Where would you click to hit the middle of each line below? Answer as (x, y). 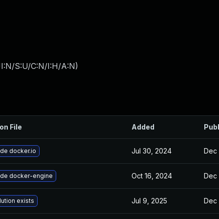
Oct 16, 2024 (152, 176)
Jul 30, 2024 (152, 151)
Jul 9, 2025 (149, 201)
